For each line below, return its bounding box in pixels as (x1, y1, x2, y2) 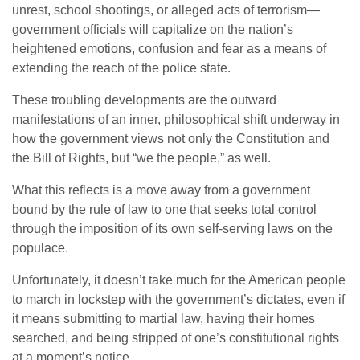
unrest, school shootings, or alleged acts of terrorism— (12, 2, 320, 17)
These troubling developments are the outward (12, 92, 276, 107)
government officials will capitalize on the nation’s (12, 22, 293, 36)
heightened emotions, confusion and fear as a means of (12, 41, 326, 55)
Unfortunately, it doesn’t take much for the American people (12, 272, 346, 287)
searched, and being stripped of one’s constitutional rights (12, 330, 339, 345)
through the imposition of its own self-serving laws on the (12, 221, 333, 235)
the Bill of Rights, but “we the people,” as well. (12, 150, 271, 165)
